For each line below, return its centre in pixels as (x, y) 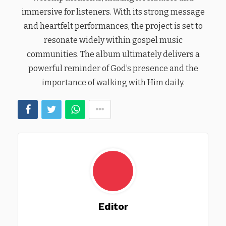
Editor (113, 206)
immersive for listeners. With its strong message (113, 12)
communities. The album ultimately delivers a (113, 54)
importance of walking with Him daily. (113, 82)
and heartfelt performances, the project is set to (113, 26)
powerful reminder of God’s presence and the (113, 68)
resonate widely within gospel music (113, 40)
